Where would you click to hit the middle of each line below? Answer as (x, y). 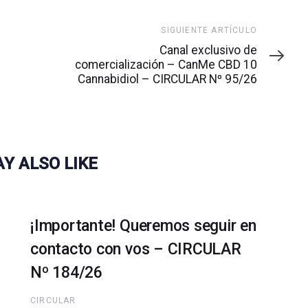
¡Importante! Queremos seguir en (143, 226)
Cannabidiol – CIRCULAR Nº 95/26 (167, 79)
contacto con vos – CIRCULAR (136, 250)
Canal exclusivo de (208, 51)
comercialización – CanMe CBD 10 (166, 65)
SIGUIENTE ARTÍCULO (209, 31)
